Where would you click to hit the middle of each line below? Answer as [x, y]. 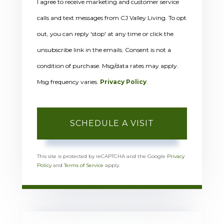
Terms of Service [84, 165]
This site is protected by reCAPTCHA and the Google [102, 156]
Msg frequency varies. [68, 82]
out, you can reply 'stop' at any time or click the [105, 34]
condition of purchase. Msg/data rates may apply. [108, 66]
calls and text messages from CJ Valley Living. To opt [112, 18]
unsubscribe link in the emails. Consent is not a [104, 50]
